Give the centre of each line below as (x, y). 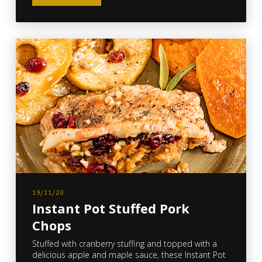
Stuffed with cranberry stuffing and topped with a (124, 244)
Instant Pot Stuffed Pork (111, 209)
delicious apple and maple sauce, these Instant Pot (129, 255)
